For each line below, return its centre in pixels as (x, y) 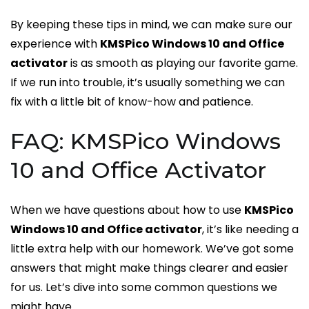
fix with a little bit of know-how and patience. (132, 102)
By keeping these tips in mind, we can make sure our (151, 25)
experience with (55, 44)
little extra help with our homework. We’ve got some (152, 248)
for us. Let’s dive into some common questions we (144, 287)
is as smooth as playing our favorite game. (183, 63)
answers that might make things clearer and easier (149, 268)
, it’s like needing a (250, 229)
